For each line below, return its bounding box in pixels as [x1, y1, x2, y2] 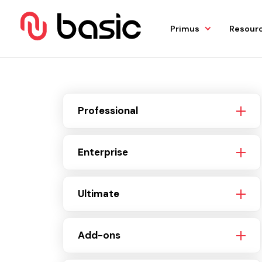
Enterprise [78, 146, 128, 158]
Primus [170, 23, 199, 34]
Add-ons [78, 229, 120, 242]
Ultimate [78, 187, 119, 200]
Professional [78, 104, 138, 117]
